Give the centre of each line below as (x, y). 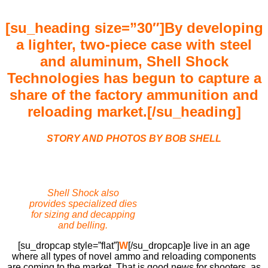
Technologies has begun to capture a (134, 78)
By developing (214, 28)
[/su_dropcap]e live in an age (189, 245)
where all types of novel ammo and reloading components (134, 256)
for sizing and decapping (83, 214)
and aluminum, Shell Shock (134, 62)
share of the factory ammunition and (134, 95)
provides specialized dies (83, 203)
